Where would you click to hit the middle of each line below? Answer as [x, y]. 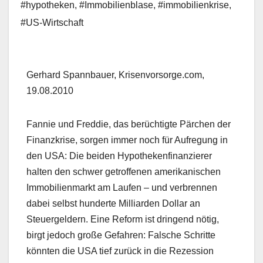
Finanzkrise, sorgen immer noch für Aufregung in [127, 140]
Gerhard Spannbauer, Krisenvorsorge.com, [115, 75]
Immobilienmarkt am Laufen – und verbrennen [122, 188]
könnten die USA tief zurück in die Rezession [120, 251]
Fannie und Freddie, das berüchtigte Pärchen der [129, 124]
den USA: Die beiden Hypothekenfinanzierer [119, 156]
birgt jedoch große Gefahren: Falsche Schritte [121, 235]
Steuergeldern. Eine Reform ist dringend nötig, [123, 220]
